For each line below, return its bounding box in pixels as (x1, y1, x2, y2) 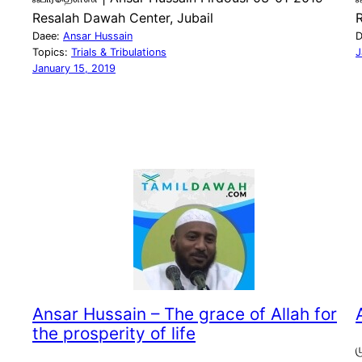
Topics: (32, 46, 71, 59)
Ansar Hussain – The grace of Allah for (32, 304, 337, 325)
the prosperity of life (32, 323, 196, 344)
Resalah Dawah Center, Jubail (32, 10, 213, 27)
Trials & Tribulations (71, 46, 166, 59)
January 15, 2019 (32, 62, 116, 75)
